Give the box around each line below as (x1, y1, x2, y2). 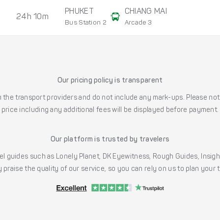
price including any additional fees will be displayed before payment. (1, 107, 219, 114)
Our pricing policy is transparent (57, 78, 163, 85)
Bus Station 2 (65, 20, 107, 27)
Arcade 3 (124, 20, 152, 27)
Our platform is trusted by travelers (50, 137, 170, 144)
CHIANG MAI (124, 8, 167, 16)
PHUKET (65, 8, 94, 16)
